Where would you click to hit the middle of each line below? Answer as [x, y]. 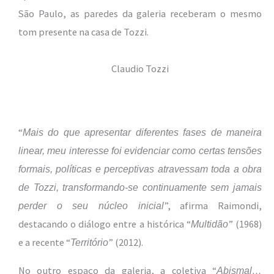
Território [89, 242]
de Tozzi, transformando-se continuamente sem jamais [140, 187]
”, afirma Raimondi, [213, 205]
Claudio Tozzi [140, 69]
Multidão [209, 224]
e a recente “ [44, 242]
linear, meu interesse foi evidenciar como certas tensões [140, 150]
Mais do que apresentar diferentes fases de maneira [142, 132]
